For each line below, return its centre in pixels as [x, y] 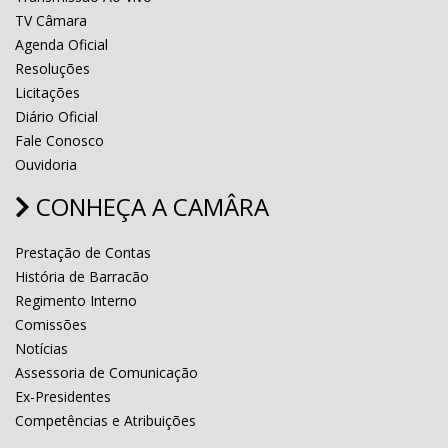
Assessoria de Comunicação [106, 372]
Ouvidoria [46, 164]
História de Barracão [82, 276]
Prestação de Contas [83, 252]
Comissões [51, 324]
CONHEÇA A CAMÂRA [149, 206]
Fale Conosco [59, 140]
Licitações [47, 92]
